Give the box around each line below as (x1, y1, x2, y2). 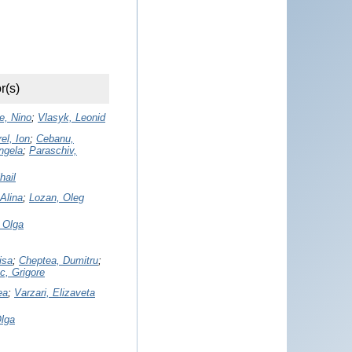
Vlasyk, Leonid (38, 111, 105, 123)
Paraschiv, (29, 144, 77, 156)
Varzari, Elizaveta (14, 286, 95, 299)
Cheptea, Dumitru (19, 254, 98, 266)
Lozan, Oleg (29, 191, 84, 203)
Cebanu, (36, 132, 74, 145)
